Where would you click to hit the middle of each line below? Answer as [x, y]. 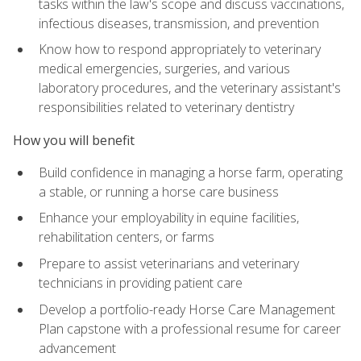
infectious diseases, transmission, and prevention [179, 23]
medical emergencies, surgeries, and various [164, 69]
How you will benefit [74, 140]
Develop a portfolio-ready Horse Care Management [187, 309]
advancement [77, 348]
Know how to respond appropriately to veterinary [180, 50]
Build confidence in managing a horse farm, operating [191, 172]
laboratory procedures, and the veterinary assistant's [190, 88]
